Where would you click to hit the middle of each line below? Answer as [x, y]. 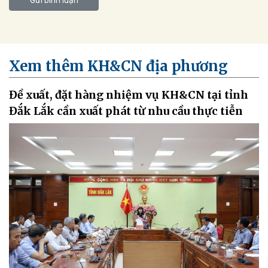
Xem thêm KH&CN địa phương [118, 66]
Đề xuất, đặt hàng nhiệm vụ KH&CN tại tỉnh [129, 95]
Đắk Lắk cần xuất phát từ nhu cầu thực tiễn [126, 111]
